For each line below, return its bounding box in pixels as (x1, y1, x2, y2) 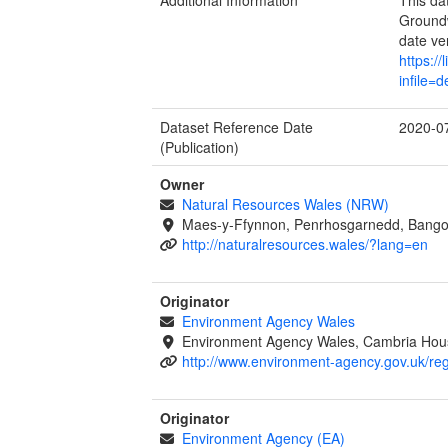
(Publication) (160, 136, 239, 157)
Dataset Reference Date (160, 116, 313, 137)
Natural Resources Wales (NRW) (181, 193, 389, 214)
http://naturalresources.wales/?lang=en (181, 233, 428, 254)
